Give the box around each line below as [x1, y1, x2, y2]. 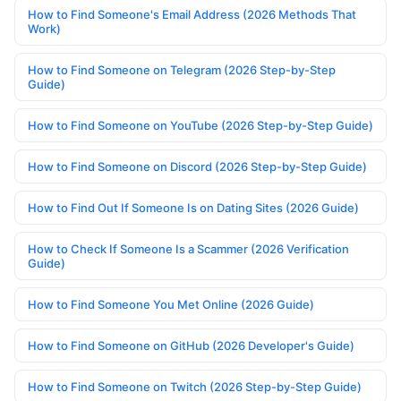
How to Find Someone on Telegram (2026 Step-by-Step [28, 63, 336, 78]
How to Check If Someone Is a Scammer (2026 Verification [28, 242, 349, 257]
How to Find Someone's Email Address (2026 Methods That [28, 7, 356, 22]
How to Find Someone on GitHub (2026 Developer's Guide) [28, 338, 354, 354]
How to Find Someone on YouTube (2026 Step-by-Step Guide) [28, 118, 373, 133]
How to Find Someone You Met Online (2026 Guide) [28, 297, 314, 312]
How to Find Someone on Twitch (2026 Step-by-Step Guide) [28, 380, 362, 395]
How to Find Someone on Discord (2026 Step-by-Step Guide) [28, 159, 367, 175]
